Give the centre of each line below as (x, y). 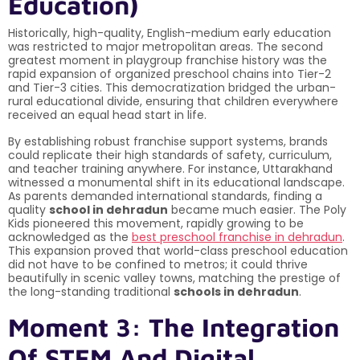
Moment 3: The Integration (174, 327)
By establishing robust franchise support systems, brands (168, 141)
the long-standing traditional (91, 291)
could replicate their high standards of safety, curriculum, (170, 155)
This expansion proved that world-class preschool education (178, 250)
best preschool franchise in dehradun (237, 237)
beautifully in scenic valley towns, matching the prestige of (174, 278)
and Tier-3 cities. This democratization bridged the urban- (172, 87)
